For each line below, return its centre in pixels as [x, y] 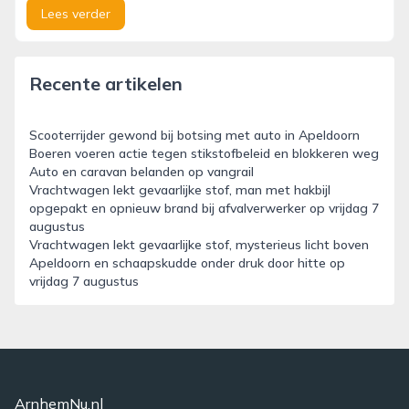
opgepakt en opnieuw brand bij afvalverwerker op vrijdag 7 [204, 208]
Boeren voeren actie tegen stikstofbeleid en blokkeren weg [204, 153]
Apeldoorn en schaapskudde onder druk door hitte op [187, 263]
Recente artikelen [106, 84]
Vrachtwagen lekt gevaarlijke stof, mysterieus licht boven [199, 245]
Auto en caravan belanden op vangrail [142, 172]
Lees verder [76, 14]
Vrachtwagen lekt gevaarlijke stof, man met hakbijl [180, 190]
